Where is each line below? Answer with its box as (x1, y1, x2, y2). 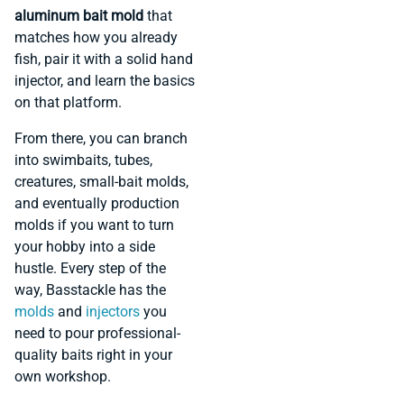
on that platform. (14, 94, 122, 112)
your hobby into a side (14, 238, 155, 256)
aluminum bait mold (14, 7, 143, 25)
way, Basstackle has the (14, 281, 166, 299)
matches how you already (14, 29, 178, 47)
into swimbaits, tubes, (14, 151, 152, 170)
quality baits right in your (14, 346, 172, 364)
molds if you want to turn (14, 216, 174, 234)
